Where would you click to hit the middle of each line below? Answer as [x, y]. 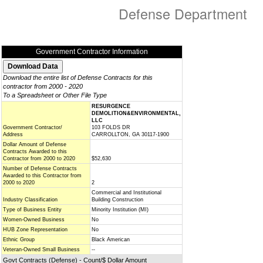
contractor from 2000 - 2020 [43, 86]
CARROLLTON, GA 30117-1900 [130, 134]
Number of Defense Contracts [40, 168]
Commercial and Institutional [127, 193]
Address [13, 134]
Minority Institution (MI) [120, 210]
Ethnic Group [19, 240]
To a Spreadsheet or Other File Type [55, 95]
